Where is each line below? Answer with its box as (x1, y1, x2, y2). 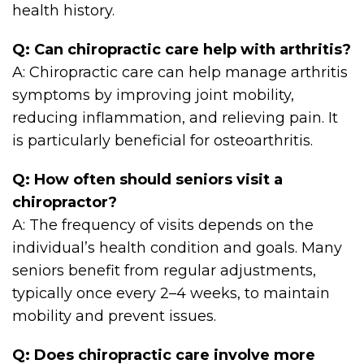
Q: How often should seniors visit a (12, 170, 283, 188)
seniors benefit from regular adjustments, (12, 261, 316, 279)
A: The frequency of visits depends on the (12, 215, 314, 234)
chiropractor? (12, 193, 117, 211)
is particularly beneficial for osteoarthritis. (12, 131, 313, 149)
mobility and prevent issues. (12, 306, 216, 325)
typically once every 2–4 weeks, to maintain (12, 284, 330, 302)
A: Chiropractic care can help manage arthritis (12, 63, 348, 81)
